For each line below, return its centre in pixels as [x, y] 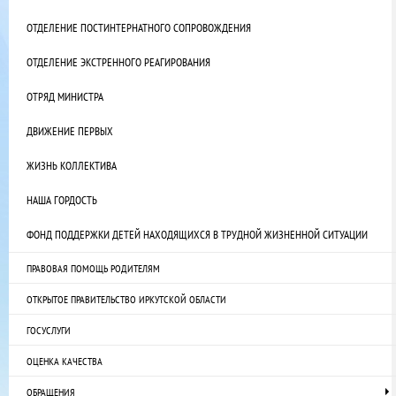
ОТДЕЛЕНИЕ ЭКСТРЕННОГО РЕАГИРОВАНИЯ [118, 63]
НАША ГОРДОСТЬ [62, 201]
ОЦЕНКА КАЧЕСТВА [65, 362]
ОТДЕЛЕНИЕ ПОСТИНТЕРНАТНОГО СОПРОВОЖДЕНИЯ [139, 28]
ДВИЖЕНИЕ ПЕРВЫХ [70, 132]
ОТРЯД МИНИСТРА [65, 97]
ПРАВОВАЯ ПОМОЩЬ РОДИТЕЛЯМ [93, 269]
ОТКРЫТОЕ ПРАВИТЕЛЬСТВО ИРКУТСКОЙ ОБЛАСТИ [126, 300]
